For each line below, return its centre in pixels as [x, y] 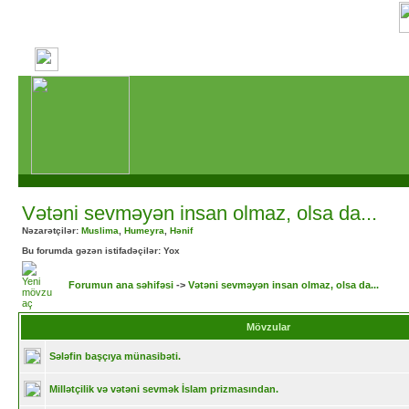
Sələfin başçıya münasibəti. [115, 356]
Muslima [100, 231]
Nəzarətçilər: [52, 231]
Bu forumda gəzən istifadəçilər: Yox [101, 251]
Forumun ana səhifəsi [120, 285]
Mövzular [268, 327]
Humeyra [144, 231]
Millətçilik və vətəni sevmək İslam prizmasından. [164, 389]
